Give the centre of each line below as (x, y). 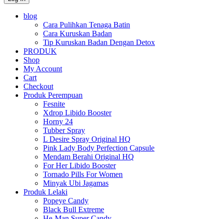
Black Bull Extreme (74, 209)
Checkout (38, 86)
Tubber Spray (64, 130)
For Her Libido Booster (79, 165)
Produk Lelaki (45, 192)
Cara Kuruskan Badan (77, 33)
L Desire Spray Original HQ (87, 139)
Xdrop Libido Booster (77, 112)
